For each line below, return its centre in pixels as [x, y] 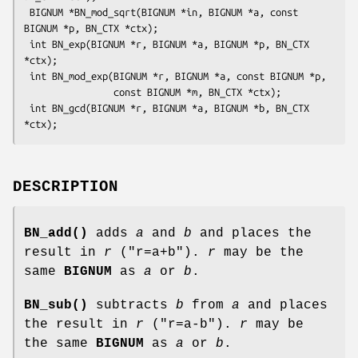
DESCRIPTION [66, 187]
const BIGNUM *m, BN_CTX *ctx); [69, 91]
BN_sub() [56, 305]
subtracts [132, 305]
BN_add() [56, 233]
